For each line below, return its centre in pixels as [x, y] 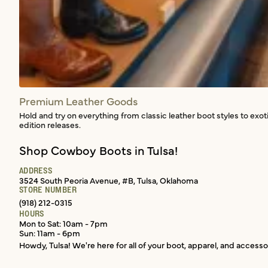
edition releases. [50, 125]
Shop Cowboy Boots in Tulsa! [98, 150]
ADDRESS [36, 171]
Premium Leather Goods [78, 101]
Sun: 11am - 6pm [50, 233]
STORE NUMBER [48, 190]
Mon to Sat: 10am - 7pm [63, 223]
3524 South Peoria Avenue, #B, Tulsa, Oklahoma [109, 180]
